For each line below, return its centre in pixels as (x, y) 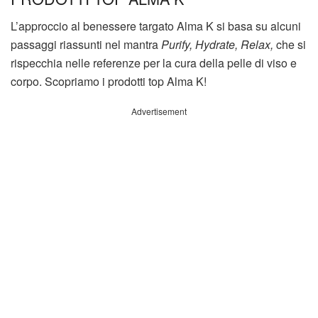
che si (290, 44)
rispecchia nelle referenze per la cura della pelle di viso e (154, 62)
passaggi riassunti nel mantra (86, 44)
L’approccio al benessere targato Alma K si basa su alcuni (156, 26)
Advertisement (159, 111)
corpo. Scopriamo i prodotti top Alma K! (109, 81)
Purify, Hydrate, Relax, (217, 44)
